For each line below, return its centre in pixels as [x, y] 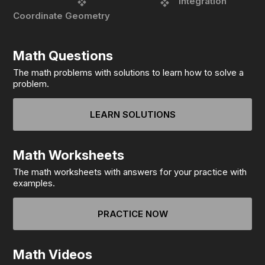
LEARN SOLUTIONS [132, 115]
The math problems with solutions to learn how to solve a [129, 73]
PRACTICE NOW [132, 214]
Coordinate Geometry [62, 16]
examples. [34, 183]
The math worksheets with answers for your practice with [130, 172]
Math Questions [63, 56]
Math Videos [53, 255]
